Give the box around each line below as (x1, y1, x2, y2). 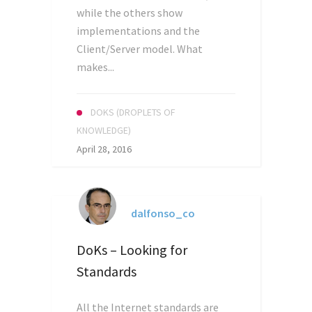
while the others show (77, 6, 182, 19)
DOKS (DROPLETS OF (91, 106, 175, 118)
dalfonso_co (131, 206, 195, 220)
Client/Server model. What (77, 42, 203, 56)
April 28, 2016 (77, 143, 132, 155)
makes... (77, 60, 114, 74)
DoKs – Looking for (77, 241, 187, 258)
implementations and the (77, 24, 200, 38)
